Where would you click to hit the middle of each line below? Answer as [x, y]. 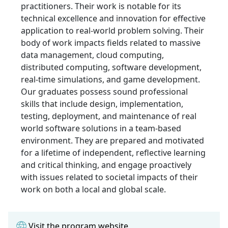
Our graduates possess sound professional [104, 92]
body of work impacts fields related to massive [111, 43]
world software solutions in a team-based [101, 129]
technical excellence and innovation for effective [113, 19]
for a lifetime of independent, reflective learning [113, 153]
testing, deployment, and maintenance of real [109, 116]
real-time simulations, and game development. [110, 80]
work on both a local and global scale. [93, 190]
